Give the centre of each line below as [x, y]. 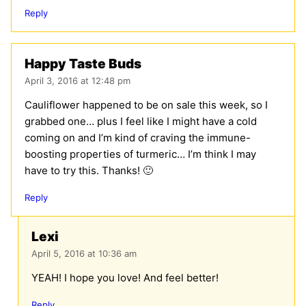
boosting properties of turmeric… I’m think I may [140, 154]
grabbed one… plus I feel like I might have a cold [141, 122]
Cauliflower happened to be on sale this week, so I [146, 105]
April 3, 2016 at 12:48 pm [78, 81]
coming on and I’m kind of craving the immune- [138, 138]
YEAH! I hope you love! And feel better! [125, 278]
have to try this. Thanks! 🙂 [89, 171]
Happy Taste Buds [83, 64]
